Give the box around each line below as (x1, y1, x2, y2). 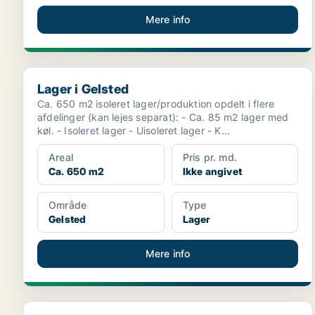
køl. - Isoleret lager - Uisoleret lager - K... (207, 124, 231, 136)
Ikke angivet (182, 165, 243, 177)
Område (49, 199, 87, 211)
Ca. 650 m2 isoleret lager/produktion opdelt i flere (37, 98, 275, 110)
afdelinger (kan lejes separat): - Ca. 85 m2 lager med (37, 111, 182, 123)
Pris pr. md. (182, 151, 238, 163)
